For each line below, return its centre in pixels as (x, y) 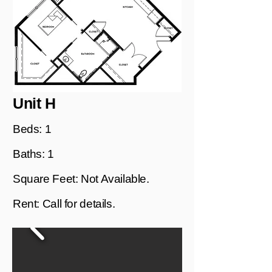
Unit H (34, 103)
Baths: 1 (33, 154)
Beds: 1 (32, 129)
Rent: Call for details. (64, 204)
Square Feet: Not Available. (81, 179)
